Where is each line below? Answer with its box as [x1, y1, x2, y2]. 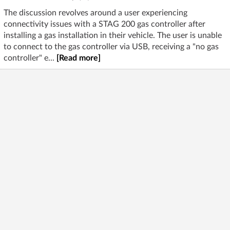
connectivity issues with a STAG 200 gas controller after [4, 20, 205, 28]
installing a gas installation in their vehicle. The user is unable [4, 31, 222, 40]
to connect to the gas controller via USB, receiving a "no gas [4, 42, 219, 51]
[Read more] [56, 53, 101, 62]
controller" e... [4, 53, 56, 62]
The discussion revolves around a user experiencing [4, 8, 187, 17]
